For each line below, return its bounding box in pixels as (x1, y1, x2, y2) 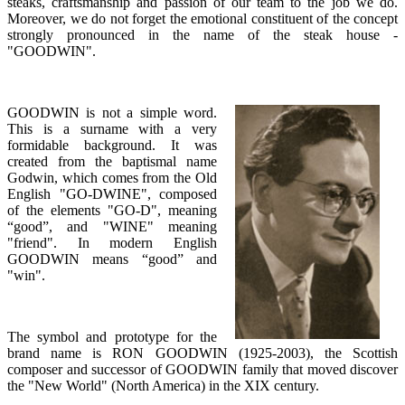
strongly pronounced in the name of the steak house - (7, 26, 398, 42)
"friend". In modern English (7, 234, 217, 250)
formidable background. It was (7, 137, 217, 153)
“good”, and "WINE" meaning (7, 218, 217, 234)
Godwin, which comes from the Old (7, 169, 217, 185)
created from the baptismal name (7, 153, 217, 169)
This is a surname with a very (7, 120, 217, 137)
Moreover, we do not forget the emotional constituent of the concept (7, 10, 398, 26)
